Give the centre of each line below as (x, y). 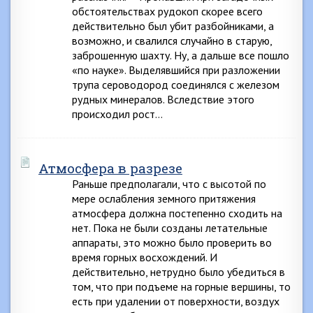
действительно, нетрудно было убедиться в (179, 272)
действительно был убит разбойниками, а (173, 26)
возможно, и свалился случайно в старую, (172, 41)
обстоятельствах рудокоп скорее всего (167, 11)
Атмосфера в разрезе (110, 168)
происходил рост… (117, 114)
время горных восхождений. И (145, 257)
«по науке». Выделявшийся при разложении (176, 70)
